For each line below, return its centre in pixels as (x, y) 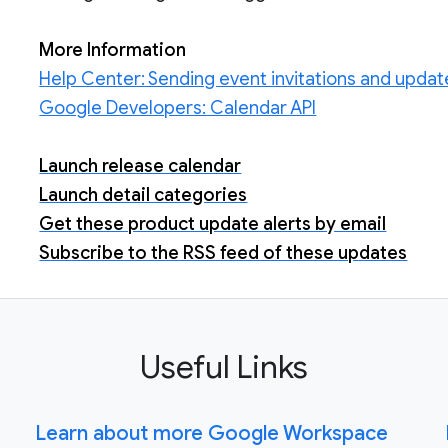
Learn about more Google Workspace (211, 433)
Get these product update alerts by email (213, 224)
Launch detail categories (143, 195)
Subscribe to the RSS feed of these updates (223, 253)
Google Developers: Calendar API (178, 108)
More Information (113, 50)
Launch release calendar (140, 166)
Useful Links (224, 367)
